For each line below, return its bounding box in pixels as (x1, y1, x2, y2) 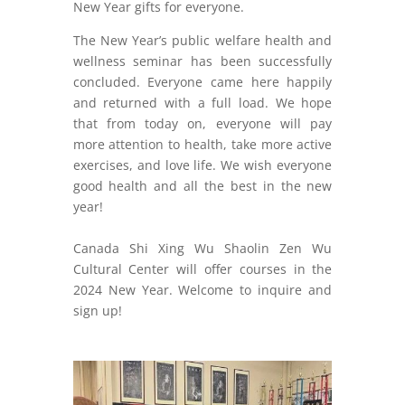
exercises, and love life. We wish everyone (72, 156, 333, 174)
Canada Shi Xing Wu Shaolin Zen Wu (72, 240, 333, 257)
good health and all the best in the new (72, 177, 333, 194)
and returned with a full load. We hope (72, 94, 333, 111)
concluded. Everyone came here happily (72, 73, 333, 90)
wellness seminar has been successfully (72, 52, 333, 70)
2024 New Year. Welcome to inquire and (72, 281, 333, 298)
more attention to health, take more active (72, 136, 333, 153)
